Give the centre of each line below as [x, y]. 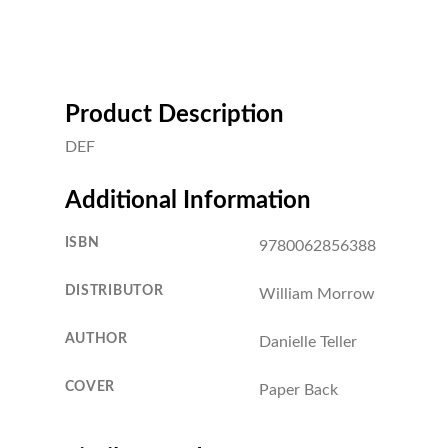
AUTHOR [96, 338]
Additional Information [187, 200]
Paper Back [298, 389]
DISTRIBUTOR [114, 290]
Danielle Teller [307, 341]
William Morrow [316, 293]
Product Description [174, 114]
